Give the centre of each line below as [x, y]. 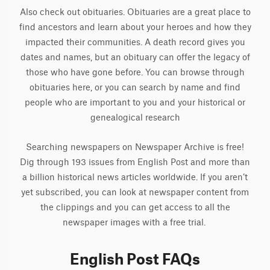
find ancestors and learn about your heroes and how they [135, 27]
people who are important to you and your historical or [135, 103]
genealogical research [135, 118]
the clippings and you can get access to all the [135, 208]
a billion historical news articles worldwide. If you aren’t [135, 177]
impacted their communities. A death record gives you [135, 42]
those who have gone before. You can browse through [135, 73]
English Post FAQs [135, 259]
